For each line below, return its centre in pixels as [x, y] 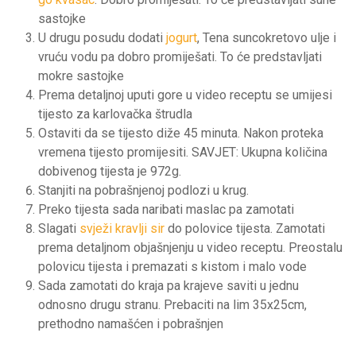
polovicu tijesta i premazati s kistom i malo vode [172, 266]
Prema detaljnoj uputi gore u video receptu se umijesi [185, 95]
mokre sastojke [81, 75]
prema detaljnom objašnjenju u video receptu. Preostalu [190, 247]
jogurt [182, 37]
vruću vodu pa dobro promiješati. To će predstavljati [180, 56]
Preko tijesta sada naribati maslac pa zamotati [166, 209]
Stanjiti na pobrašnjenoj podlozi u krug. [143, 190]
